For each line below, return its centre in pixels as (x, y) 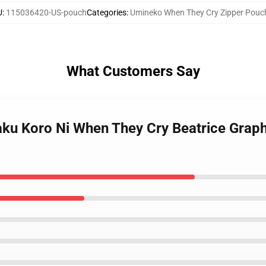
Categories (107, 12)
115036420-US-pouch (46, 12)
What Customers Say (133, 71)
